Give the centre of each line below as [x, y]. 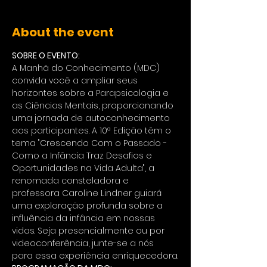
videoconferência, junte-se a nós [84, 243]
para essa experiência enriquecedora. [95, 256]
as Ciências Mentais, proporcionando [94, 106]
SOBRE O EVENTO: [46, 56]
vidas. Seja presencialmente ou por [89, 231]
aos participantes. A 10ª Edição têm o [93, 131]
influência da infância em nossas [85, 218]
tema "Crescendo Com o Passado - [91, 143]
